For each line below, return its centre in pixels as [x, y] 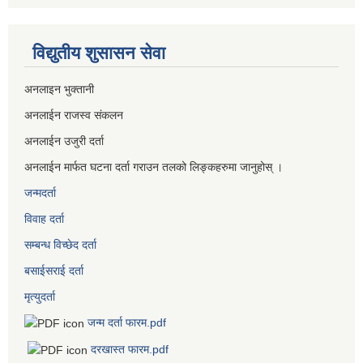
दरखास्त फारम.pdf [130, 349]
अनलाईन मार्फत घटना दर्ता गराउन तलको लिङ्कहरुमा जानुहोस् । [154, 167]
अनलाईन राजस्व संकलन [74, 115]
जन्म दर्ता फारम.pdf [127, 322]
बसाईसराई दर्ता [54, 270]
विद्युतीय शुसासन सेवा [99, 53]
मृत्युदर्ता [40, 296]
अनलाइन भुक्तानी [59, 89]
